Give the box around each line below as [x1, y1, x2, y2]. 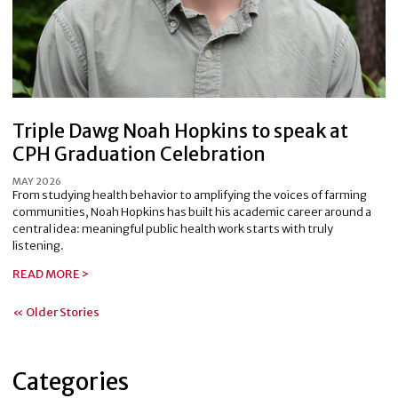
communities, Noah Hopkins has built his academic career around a [12, 204, 371, 219]
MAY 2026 [12, 175, 61, 187]
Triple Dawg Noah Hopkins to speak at [12, 119, 348, 144]
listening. [12, 238, 64, 253]
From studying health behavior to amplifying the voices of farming [12, 187, 367, 203]
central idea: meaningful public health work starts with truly [12, 221, 333, 236]
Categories [12, 366, 129, 396]
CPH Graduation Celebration [12, 142, 266, 167]
